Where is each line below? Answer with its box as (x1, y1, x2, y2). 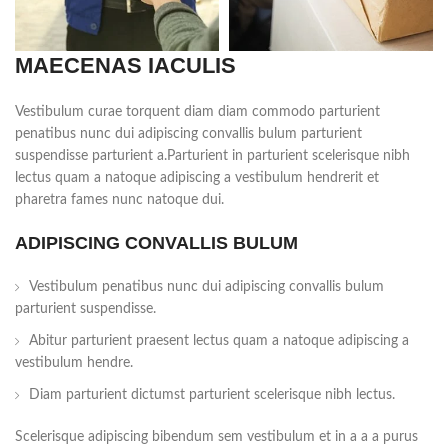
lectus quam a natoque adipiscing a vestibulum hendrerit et (15, 171, 379, 186)
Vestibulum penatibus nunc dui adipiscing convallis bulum (29, 280, 384, 295)
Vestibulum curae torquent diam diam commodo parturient (15, 105, 380, 120)
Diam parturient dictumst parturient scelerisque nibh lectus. (29, 388, 395, 403)
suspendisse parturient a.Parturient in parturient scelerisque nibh (15, 149, 410, 164)
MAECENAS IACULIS (15, 53, 236, 79)
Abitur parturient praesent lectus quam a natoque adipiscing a (29, 334, 409, 349)
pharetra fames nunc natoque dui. (15, 193, 224, 208)
